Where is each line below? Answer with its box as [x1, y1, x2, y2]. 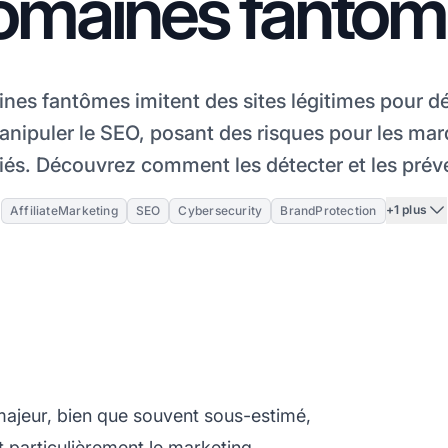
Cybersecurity [178, 202, 263, 218]
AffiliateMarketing [9, 202, 118, 218]
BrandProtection [280, 202, 377, 218]
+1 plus [385, 202, 428, 218]
